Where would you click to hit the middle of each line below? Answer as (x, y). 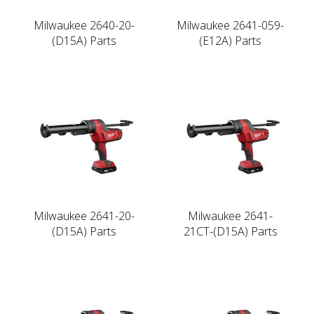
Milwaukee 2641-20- (84, 216)
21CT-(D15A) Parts (230, 231)
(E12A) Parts (230, 40)
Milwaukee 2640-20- (84, 25)
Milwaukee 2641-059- (230, 25)
